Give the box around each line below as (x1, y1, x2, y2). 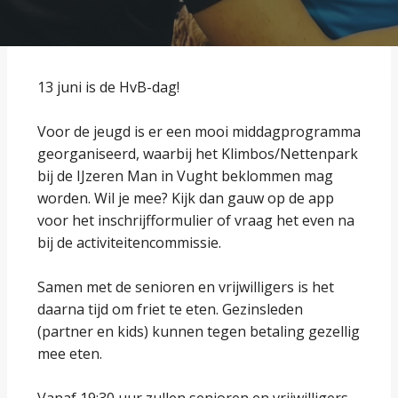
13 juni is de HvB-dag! (37, 77, 179, 97)
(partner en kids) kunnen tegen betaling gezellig (37, 322, 360, 341)
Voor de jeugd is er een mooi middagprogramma (37, 122, 361, 141)
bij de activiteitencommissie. (37, 233, 221, 252)
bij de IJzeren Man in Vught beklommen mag (37, 166, 333, 186)
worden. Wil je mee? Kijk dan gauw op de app (37, 188, 334, 208)
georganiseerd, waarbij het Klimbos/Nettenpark (37, 144, 358, 163)
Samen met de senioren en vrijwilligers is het (37, 277, 334, 297)
